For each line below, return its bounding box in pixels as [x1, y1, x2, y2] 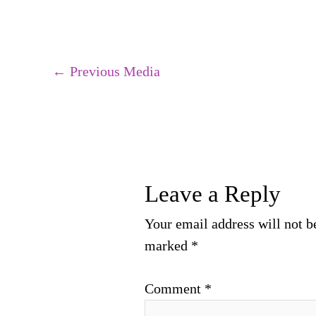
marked [145, 238, 192, 254]
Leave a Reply [145, 181, 281, 207]
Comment [145, 281, 205, 297]
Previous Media [66, 63, 160, 79]
